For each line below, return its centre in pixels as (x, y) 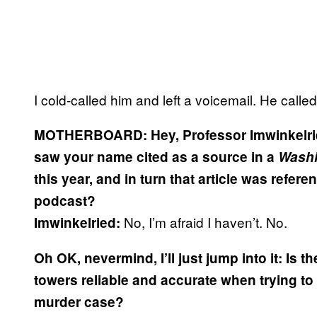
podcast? (65, 200)
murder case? (79, 301)
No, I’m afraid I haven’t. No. (204, 221)
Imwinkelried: (77, 222)
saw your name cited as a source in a (156, 156)
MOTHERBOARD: (91, 134)
